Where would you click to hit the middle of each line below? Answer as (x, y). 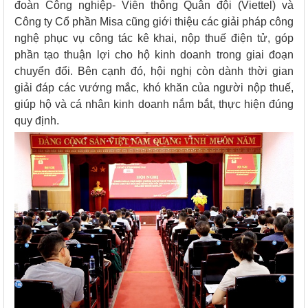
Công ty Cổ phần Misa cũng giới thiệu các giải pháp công (154, 22)
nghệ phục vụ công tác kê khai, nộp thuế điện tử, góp (154, 38)
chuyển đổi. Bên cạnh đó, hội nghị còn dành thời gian (154, 71)
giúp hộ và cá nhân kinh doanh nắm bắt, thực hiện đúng (154, 104)
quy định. (37, 121)
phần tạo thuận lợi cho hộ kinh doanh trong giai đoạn (154, 55)
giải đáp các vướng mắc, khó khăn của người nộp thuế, (154, 88)
